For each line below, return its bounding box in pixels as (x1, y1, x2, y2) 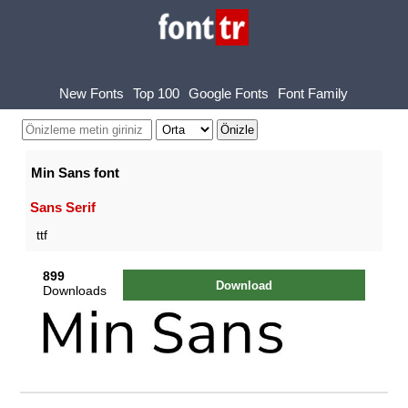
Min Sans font (30, 165, 119, 180)
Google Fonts (189, 85, 270, 101)
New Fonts (59, 85, 125, 101)
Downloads (43, 282, 107, 298)
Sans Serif (29, 199, 96, 215)
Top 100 (133, 85, 180, 101)
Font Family (278, 85, 349, 101)
